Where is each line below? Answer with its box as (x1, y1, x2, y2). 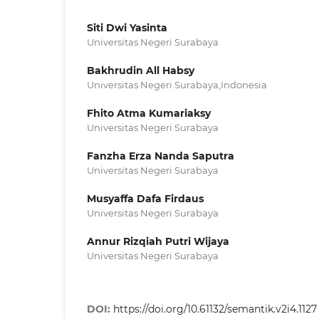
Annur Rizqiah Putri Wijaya (87, 234, 229, 248)
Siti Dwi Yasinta (87, 21, 167, 34)
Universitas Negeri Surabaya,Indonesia (87, 78, 267, 90)
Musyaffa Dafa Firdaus (87, 192, 204, 205)
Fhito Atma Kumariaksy (87, 106, 211, 120)
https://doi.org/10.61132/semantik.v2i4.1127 (113, 302, 317, 315)
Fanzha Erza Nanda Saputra (87, 149, 234, 162)
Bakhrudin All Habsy (87, 63, 194, 77)
